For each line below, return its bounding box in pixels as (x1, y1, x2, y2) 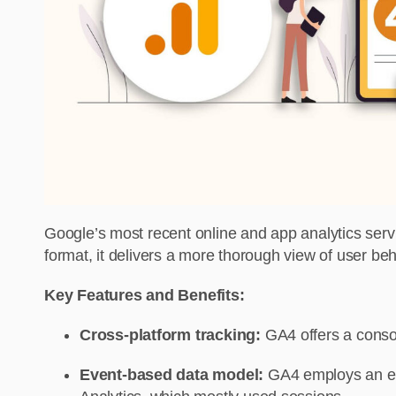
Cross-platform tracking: (80, 326, 265, 345)
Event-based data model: (80, 366, 268, 385)
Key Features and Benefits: (44, 286, 245, 305)
